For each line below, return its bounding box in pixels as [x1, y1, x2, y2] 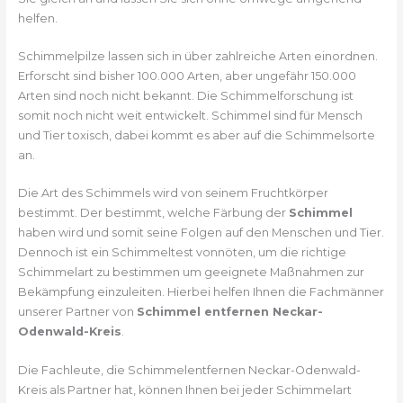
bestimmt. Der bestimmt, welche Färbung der [17, 206, 289, 220]
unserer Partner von [17, 305, 137, 319]
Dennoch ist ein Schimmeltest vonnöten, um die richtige [17, 246, 346, 260]
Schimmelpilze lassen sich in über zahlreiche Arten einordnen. [17, 49, 378, 64]
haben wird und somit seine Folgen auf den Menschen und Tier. [17, 226, 384, 240]
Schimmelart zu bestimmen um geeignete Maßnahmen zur [17, 265, 364, 280]
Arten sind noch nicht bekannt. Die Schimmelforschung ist [17, 89, 354, 103]
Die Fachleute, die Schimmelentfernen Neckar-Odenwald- [17, 363, 361, 377]
